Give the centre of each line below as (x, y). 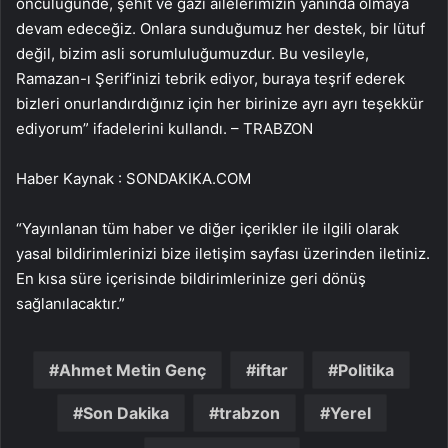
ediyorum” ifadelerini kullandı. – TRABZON (164, 128)
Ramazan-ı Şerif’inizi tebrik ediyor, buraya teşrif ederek (210, 78)
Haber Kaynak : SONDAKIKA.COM (133, 178)
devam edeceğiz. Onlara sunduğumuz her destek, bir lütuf (220, 28)
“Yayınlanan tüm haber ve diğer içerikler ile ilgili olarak (207, 228)
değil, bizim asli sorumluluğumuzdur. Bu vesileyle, (192, 53)
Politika (366, 370)
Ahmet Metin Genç (132, 370)
